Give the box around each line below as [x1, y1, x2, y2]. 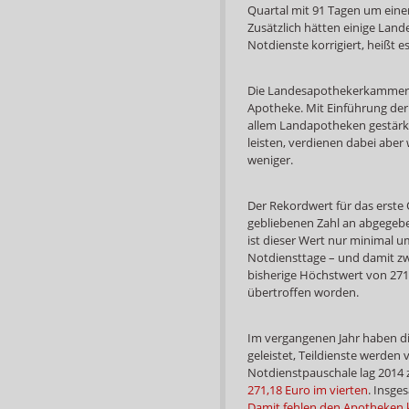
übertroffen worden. [247, 283, 359, 300]
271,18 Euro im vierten [247, 381, 368, 398]
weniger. [247, 151, 293, 168]
